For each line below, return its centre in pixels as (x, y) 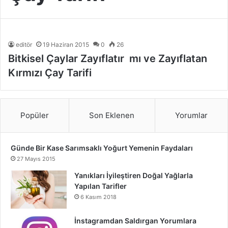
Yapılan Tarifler (101, 186)
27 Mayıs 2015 (36, 159)
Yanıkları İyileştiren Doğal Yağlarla (134, 175)
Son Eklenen (112, 115)
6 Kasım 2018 (98, 197)
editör (24, 44)
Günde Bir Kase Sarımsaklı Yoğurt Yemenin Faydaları (102, 148)
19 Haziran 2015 (66, 44)
